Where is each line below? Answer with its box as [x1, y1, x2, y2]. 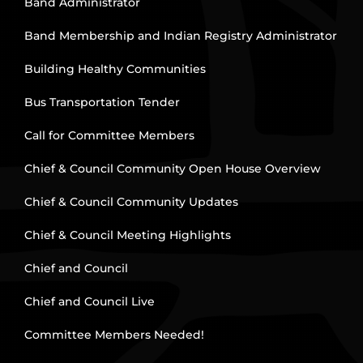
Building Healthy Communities [23, 62, 206, 77]
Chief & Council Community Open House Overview [23, 161, 321, 177]
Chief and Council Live [23, 294, 155, 310]
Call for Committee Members [23, 128, 194, 143]
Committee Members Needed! [23, 327, 204, 343]
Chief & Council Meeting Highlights [23, 228, 231, 243]
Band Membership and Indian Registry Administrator [23, 28, 337, 44]
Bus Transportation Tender [23, 95, 180, 110]
